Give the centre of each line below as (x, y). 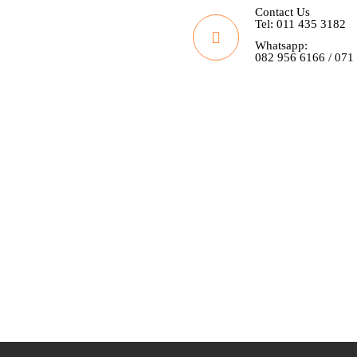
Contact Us (282, 12)
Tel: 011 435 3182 (300, 24)
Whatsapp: (281, 45)
